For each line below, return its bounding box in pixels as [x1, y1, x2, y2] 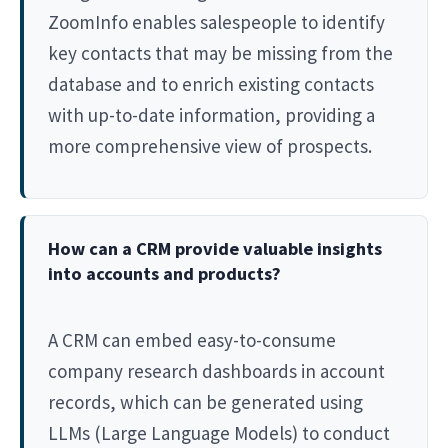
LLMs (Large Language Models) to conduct [48, 420, 390, 445]
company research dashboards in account [48, 358, 385, 383]
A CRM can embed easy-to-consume [48, 327, 336, 352]
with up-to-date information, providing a [48, 102, 375, 127]
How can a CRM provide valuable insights [48, 236, 382, 260]
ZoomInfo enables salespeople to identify [48, 9, 385, 34]
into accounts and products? [48, 261, 281, 285]
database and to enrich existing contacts [48, 71, 374, 96]
